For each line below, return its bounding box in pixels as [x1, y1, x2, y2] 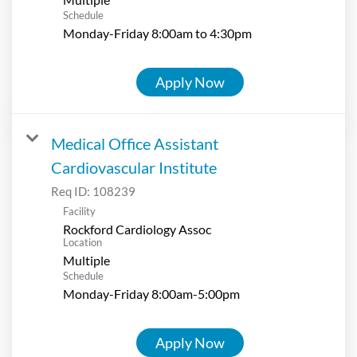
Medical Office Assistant [51, 133, 218, 153]
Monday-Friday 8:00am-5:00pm [63, 285, 240, 301]
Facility [63, 204, 96, 218]
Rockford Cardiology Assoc [63, 221, 211, 237]
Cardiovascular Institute [51, 157, 217, 177]
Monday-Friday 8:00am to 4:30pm [63, 25, 252, 41]
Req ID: [51, 183, 92, 198]
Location [63, 235, 102, 249]
